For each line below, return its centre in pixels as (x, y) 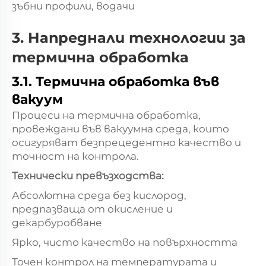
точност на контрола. (75, 156)
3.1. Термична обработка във (115, 81)
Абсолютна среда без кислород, (99, 195)
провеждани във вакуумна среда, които (121, 129)
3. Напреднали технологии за (129, 37)
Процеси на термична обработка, (106, 115)
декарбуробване (57, 222)
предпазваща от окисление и (92, 209)
